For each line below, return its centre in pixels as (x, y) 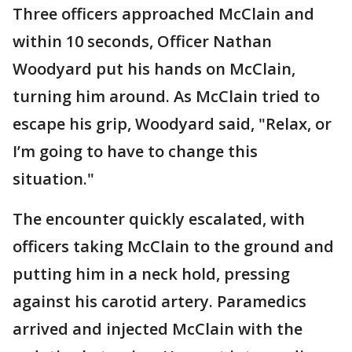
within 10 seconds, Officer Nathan (142, 41)
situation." (53, 178)
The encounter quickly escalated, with (159, 218)
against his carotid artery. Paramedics (159, 301)
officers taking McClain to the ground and (173, 246)
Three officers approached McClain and (163, 13)
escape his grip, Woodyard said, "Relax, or (172, 123)
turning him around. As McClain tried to (166, 96)
